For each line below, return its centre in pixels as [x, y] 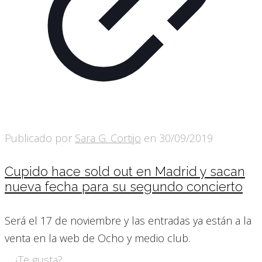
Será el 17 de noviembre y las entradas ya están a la [128, 220]
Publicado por [40, 138]
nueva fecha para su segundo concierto [124, 187]
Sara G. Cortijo [108, 138]
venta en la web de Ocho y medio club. [97, 238]
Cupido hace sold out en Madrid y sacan [125, 172]
